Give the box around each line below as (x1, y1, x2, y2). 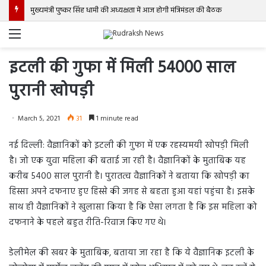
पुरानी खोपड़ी (9, 78, 94, 104)
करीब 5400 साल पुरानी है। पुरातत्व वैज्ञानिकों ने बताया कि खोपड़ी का (9, 169, 249, 183)
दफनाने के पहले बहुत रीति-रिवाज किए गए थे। (9, 216, 166, 230)
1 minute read (94, 113, 138, 125)
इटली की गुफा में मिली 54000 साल (9, 55, 236, 81)
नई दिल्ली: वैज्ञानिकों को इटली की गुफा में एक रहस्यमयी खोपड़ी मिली (9, 138, 249, 153)
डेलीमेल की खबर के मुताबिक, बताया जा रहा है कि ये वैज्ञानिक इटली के (9, 246, 254, 260)
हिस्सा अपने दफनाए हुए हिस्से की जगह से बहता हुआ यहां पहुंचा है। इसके (9, 185, 255, 199)
